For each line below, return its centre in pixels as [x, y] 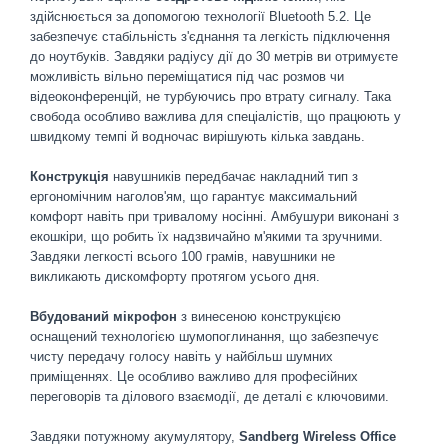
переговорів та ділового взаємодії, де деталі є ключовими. [209, 396]
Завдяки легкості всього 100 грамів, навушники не [182, 256]
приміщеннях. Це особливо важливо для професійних [194, 376]
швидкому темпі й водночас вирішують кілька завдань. [197, 136]
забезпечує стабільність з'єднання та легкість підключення [210, 36]
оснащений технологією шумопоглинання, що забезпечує [204, 336]
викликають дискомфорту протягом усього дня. [175, 276]
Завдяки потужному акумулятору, [134, 436]
